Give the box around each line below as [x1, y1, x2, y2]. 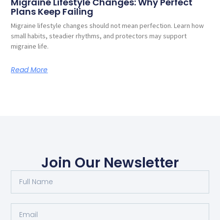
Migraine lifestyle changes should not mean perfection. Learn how [11, 21, 204, 30]
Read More [11, 65, 48, 75]
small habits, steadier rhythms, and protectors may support [11, 31, 187, 41]
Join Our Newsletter [41, 153, 179, 172]
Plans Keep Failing [11, 5, 94, 18]
